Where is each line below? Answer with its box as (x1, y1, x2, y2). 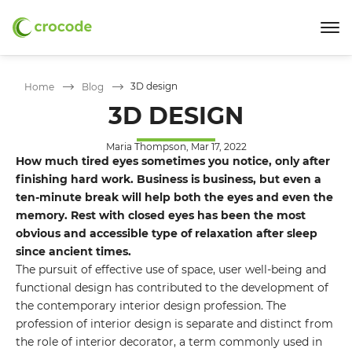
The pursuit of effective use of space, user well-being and (16, 262, 326, 277)
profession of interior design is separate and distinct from (16, 317, 333, 331)
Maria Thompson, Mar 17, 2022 (105, 141, 247, 152)
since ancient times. (16, 244, 131, 258)
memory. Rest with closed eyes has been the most (16, 208, 306, 222)
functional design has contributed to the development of (16, 280, 328, 295)
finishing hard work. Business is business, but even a (16, 172, 321, 186)
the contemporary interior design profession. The (16, 299, 286, 313)
